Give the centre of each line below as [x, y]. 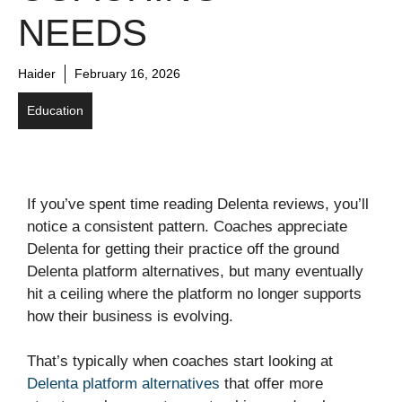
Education [55, 110]
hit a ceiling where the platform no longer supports [194, 293]
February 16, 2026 [127, 73]
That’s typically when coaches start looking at [180, 362]
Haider [37, 73]
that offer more [271, 384]
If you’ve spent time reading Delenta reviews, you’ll [198, 204]
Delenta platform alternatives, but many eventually [195, 271]
